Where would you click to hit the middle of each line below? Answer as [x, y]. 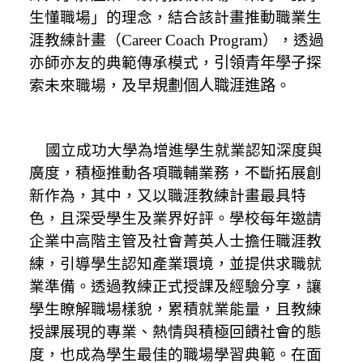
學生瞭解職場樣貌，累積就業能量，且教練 [175, 309]
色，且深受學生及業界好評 [121, 218]
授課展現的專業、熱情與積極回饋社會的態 [175, 331]
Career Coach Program [192, 40]
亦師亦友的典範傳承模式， [121, 62]
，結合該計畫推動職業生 [237, 17]
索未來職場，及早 [90, 85]
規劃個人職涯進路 [214, 85]
